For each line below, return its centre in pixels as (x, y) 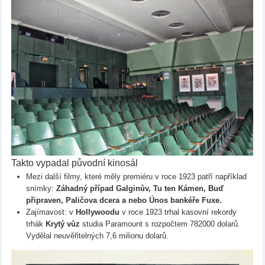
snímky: (41, 189)
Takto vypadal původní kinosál (74, 163)
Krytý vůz (61, 224)
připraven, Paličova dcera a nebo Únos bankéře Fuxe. (124, 201)
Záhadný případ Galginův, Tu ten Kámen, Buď (140, 189)
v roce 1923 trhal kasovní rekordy (178, 212)
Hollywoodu (97, 212)
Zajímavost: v (51, 212)
